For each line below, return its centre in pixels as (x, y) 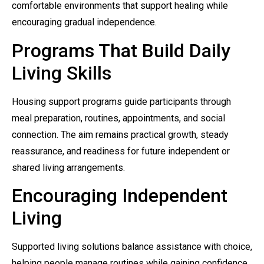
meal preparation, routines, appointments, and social (118, 118)
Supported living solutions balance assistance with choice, (132, 247)
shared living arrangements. (68, 167)
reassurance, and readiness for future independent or (121, 151)
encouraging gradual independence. (84, 22)
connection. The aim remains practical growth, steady (120, 134)
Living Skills (62, 73)
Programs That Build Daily (121, 50)
